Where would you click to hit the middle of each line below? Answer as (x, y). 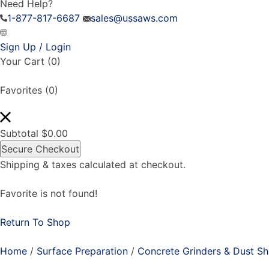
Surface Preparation (82, 251)
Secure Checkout (40, 149)
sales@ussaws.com (134, 18)
